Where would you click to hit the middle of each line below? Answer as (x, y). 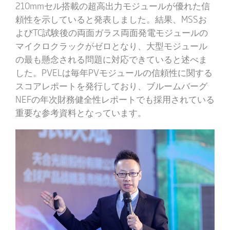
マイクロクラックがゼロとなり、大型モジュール (111, 45)
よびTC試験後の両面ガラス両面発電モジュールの (111, 32)
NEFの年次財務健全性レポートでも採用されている (115, 99)
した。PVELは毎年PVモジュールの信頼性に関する (114, 72)
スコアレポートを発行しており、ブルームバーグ (111, 85)
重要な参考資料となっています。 (81, 112)
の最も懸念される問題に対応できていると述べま (111, 59)
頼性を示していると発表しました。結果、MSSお (111, 18)
